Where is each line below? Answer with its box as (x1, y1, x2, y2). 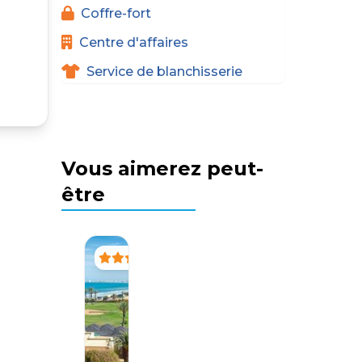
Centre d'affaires (79, 34, 188, 50)
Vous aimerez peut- (61, 156, 263, 180)
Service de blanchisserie (86, 63, 242, 79)
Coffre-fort (81, 5, 151, 21)
